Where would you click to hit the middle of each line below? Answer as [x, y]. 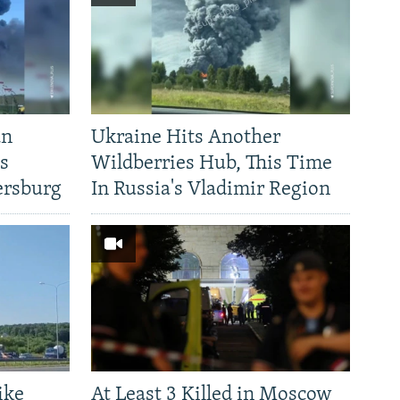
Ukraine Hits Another [186, 138]
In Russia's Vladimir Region [211, 190]
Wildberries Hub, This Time [212, 164]
